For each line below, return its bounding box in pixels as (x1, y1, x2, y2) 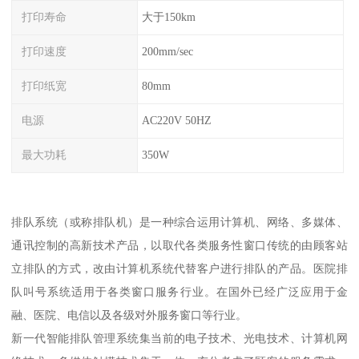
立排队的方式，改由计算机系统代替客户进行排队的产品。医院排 (11, 262, 348, 276)
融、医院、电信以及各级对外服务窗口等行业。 (11, 309, 248, 322)
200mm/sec (141, 45, 193, 58)
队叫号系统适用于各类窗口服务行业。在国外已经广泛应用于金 (11, 285, 348, 299)
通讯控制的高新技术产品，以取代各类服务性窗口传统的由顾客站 (11, 239, 348, 252)
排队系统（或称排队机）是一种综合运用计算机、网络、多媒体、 (11, 216, 348, 229)
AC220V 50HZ (141, 113, 212, 127)
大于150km (141, 10, 196, 24)
